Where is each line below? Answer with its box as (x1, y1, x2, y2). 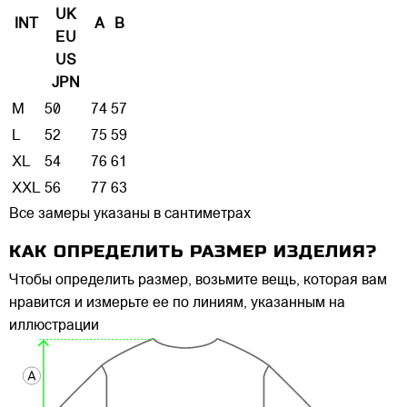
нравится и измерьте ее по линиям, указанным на (9, 296, 345, 312)
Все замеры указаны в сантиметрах (9, 206, 251, 222)
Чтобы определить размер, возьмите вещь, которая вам (9, 273, 387, 289)
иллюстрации (9, 319, 99, 334)
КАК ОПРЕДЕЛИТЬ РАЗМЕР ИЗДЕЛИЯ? (9, 242, 377, 262)
